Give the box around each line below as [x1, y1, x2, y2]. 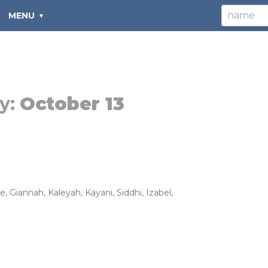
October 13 [20, 93, 124, 115]
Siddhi [117, 187, 142, 198]
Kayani [85, 187, 112, 198]
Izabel [146, 187, 171, 198]
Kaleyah [48, 187, 81, 198]
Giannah [10, 187, 44, 198]
